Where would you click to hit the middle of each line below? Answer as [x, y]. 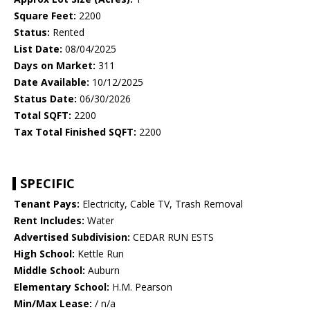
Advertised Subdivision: [72, 237]
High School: [44, 254]
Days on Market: [55, 66]
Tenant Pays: [47, 204]
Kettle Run [99, 254]
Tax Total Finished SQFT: [75, 132]
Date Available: [52, 82]
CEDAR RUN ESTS [172, 237]
